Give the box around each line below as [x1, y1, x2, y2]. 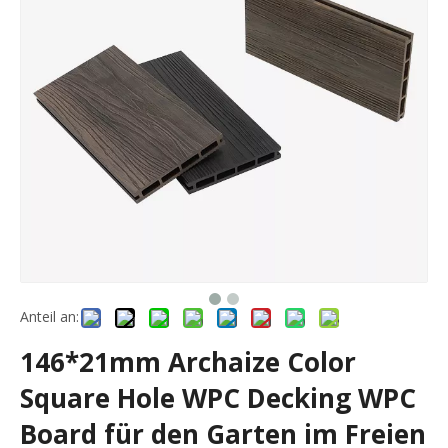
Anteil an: [20, 307, 79, 326]
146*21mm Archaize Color [20, 344, 356, 380]
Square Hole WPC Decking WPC [20, 380, 416, 416]
